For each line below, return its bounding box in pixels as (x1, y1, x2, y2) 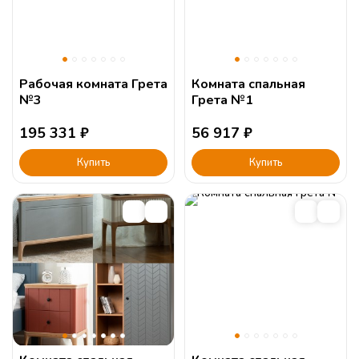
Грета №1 (192, 91, 253, 109)
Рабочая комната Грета (19, 75, 167, 93)
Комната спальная (192, 75, 305, 93)
